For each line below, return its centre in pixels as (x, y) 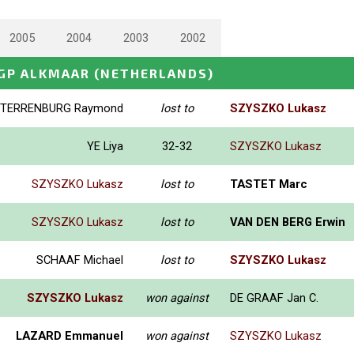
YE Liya (105, 146)
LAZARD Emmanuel (70, 335)
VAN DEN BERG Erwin (288, 222)
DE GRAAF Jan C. (274, 298)
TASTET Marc (269, 184)
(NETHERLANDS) (154, 73)
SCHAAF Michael (80, 260)
